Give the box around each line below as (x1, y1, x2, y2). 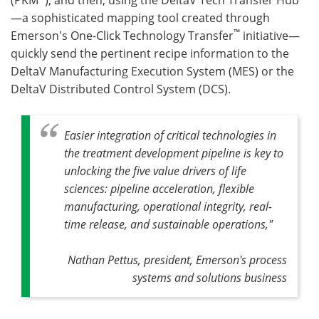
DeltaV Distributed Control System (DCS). (11, 81, 231, 96)
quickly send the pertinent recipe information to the (11, 46, 289, 61)
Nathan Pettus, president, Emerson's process (68, 252, 287, 267)
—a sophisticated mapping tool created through (11, 10, 270, 25)
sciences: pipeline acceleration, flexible (64, 181, 254, 196)
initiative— (240, 28, 300, 43)
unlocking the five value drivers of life (64, 163, 246, 178)
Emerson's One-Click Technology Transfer (11, 28, 234, 43)
